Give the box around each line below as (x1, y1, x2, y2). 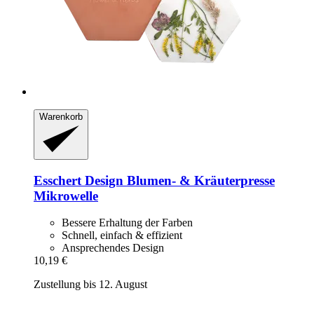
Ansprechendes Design (62, 242, 164, 254)
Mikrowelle (34, 188, 98, 203)
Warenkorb (39, 111, 83, 122)
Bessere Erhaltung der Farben (62, 217, 193, 229)
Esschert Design (34, 172, 123, 188)
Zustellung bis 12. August (34, 278, 147, 291)
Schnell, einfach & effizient (62, 229, 182, 242)
